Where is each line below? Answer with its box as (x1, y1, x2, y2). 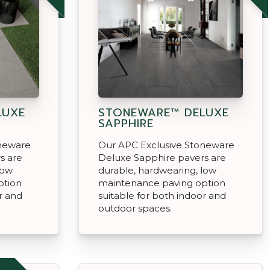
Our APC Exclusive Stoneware (98, 139, 234, 151)
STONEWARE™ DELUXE (98, 104, 229, 121)
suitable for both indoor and (98, 189, 226, 201)
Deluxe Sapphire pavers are (98, 151, 226, 163)
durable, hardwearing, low (98, 164, 216, 176)
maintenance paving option (98, 177, 225, 189)
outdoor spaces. (98, 202, 172, 214)
